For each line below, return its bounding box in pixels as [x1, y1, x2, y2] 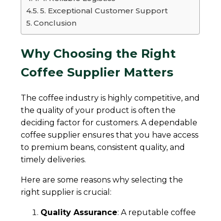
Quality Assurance [40, 208, 118, 218]
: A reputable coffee [117, 208, 196, 218]
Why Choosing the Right [21, 46, 176, 61]
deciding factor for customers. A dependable [21, 118, 198, 128]
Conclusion [34, 18, 77, 28]
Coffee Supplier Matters [21, 65, 174, 80]
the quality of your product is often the [21, 106, 176, 115]
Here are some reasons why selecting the [21, 175, 184, 185]
